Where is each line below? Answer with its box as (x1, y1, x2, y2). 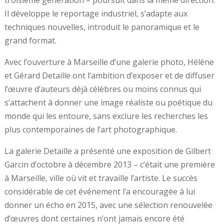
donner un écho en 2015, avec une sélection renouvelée (4, 199, 212, 210)
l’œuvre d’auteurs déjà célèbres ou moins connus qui (4, 83, 201, 94)
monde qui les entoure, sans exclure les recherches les (4, 110, 208, 121)
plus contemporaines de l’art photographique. (4, 123, 177, 135)
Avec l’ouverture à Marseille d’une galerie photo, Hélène (4, 56, 214, 67)
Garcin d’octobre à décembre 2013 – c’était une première (4, 158, 215, 170)
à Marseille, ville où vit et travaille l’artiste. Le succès (4, 172, 197, 183)
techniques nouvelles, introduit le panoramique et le (4, 21, 199, 32)
